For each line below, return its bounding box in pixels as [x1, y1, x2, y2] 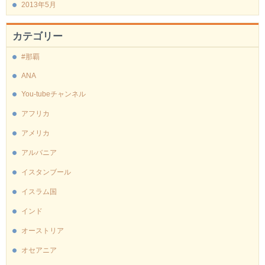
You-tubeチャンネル [21, 89, 86, 98]
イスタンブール [21, 167, 71, 176]
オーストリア [21, 226, 64, 235]
